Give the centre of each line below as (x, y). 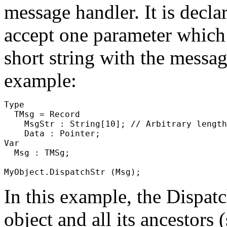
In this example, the (85, 196)
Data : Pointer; (52, 133)
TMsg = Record (42, 114)
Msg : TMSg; (37, 153)
